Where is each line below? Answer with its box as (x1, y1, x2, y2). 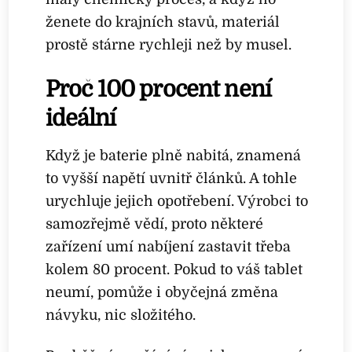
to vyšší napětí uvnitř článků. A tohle (46, 170, 298, 186)
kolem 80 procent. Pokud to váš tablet (46, 261, 303, 277)
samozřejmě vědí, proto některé (46, 215, 264, 232)
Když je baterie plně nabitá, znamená (46, 147, 302, 163)
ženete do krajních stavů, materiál (46, 14, 280, 31)
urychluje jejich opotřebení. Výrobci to (46, 192, 309, 209)
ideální (46, 105, 116, 132)
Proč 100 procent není (46, 76, 271, 103)
